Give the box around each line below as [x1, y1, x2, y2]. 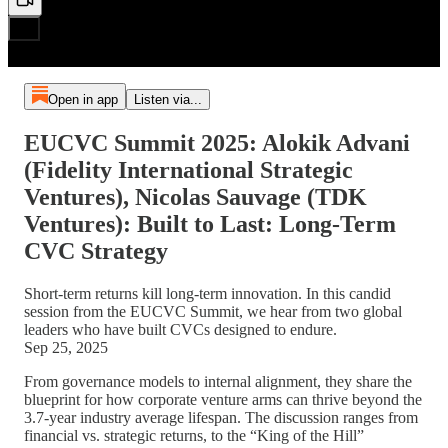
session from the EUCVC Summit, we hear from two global [24, 302, 402, 320]
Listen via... [133, 92, 202, 107]
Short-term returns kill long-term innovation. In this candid [24, 284, 391, 302]
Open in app [47, 92, 118, 107]
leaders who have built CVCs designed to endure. [24, 320, 337, 338]
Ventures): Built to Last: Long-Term [24, 210, 396, 237]
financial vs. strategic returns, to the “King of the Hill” [24, 426, 364, 444]
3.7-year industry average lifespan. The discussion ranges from [24, 408, 418, 426]
